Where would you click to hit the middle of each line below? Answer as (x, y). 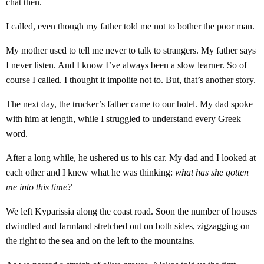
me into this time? (39, 187)
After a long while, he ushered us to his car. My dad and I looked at (131, 158)
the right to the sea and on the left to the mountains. (100, 241)
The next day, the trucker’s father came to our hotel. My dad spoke (129, 104)
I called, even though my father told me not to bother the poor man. (130, 26)
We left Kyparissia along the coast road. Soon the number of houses (131, 211)
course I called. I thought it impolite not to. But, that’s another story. (131, 80)
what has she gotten (212, 172)
